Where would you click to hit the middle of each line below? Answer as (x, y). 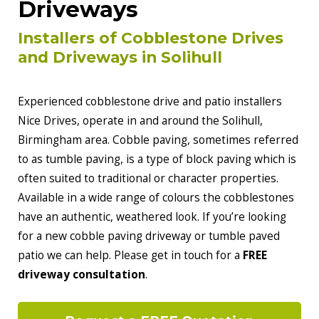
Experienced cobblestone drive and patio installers (150, 102)
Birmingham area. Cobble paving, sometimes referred (158, 140)
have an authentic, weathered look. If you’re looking (152, 217)
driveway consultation (82, 275)
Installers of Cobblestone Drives (151, 38)
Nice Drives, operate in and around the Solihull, (140, 121)
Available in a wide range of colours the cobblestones (156, 198)
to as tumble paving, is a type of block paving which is (157, 159)
